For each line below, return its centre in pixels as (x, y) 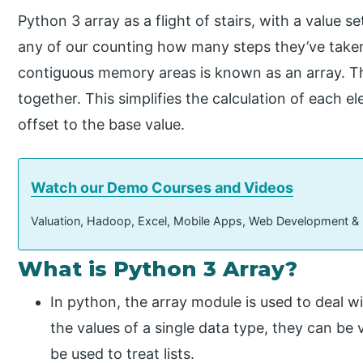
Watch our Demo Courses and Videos (162, 187)
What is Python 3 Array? (158, 269)
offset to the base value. (102, 124)
